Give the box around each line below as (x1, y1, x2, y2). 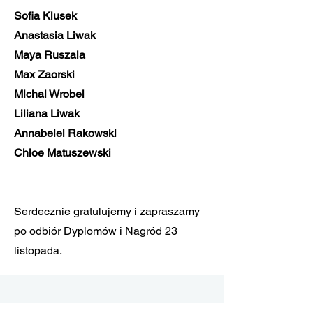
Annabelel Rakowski (14, 126, 117, 140)
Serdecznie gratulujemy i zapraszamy (14, 205, 200, 218)
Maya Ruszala (14, 48, 85, 61)
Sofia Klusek (14, 9, 77, 22)
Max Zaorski (14, 68, 75, 81)
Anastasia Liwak (14, 29, 96, 42)
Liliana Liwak (14, 107, 80, 120)
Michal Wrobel (14, 87, 85, 101)
